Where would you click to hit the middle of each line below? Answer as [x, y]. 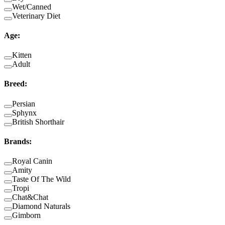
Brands [17, 141]
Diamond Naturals [41, 206]
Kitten [22, 55]
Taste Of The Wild [41, 179]
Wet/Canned [32, 7]
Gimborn [26, 215]
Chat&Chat [30, 197]
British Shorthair [38, 122]
